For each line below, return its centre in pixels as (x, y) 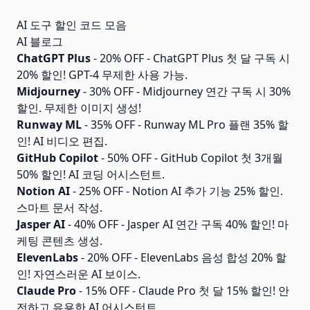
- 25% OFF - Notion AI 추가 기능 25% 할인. (176, 191)
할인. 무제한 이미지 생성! (79, 108)
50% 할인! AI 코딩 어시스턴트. (91, 174)
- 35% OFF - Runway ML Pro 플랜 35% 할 (185, 125)
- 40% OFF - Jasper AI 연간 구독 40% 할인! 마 (177, 224)
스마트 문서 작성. (60, 208)
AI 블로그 (40, 42)
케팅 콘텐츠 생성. (60, 241)
